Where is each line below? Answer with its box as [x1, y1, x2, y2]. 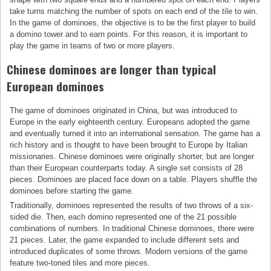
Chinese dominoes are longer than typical [7, 60, 216, 79]
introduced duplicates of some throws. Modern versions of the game [10, 247, 248, 256]
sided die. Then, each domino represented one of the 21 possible [10, 212, 237, 222]
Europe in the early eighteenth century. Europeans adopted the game [10, 117, 250, 127]
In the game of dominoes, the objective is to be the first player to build [10, 18, 256, 28]
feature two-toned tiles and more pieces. [10, 258, 151, 268]
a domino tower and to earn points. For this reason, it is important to [10, 30, 248, 39]
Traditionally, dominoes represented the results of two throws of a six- [10, 201, 253, 211]
